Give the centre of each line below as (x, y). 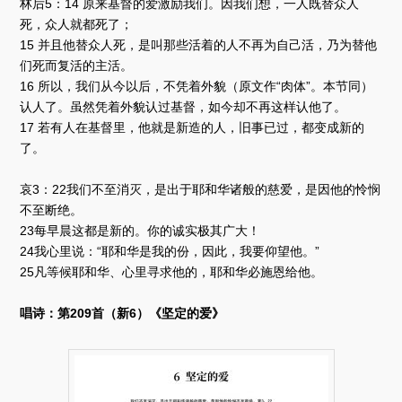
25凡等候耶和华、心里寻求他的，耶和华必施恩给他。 (172, 271)
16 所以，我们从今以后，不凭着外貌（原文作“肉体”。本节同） (197, 86)
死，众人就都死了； (77, 24)
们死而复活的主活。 (77, 65)
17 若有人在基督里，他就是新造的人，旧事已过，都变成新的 (192, 127)
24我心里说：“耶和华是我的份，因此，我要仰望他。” (170, 251)
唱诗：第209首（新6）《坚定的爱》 (122, 313)
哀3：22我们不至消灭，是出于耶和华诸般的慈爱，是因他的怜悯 (201, 189)
